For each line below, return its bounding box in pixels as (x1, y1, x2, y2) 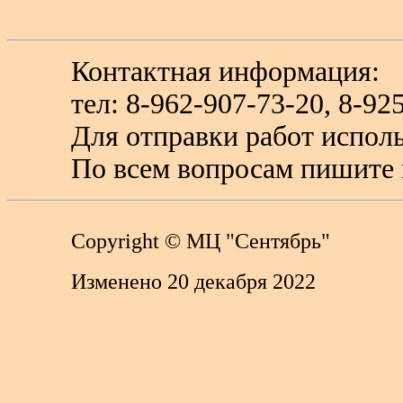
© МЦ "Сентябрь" (159, 228, 331, 254)
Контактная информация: (71, 56, 381, 88)
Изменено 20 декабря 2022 (71, 269, 317, 294)
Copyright (71, 228, 160, 254)
